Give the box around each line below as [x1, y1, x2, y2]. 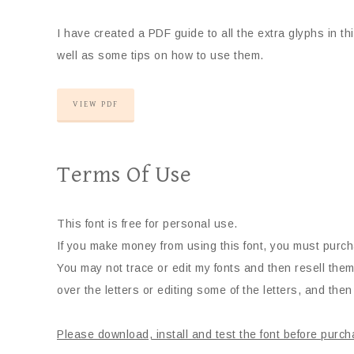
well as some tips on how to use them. [57, 49, 264, 62]
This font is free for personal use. [57, 217, 238, 231]
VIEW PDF [73, 100, 119, 110]
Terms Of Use [57, 161, 191, 189]
